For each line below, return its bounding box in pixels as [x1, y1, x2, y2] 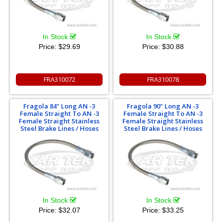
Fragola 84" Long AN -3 [23, 101, 95, 111]
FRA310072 [43, 74, 75, 84]
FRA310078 [147, 74, 179, 84]
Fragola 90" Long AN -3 [127, 101, 199, 111]
